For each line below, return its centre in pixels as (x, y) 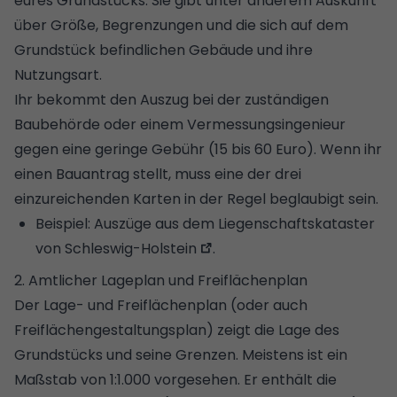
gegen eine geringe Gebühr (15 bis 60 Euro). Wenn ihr (198, 149)
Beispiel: (65, 223)
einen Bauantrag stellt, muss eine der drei (158, 174)
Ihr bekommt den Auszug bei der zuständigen (171, 99)
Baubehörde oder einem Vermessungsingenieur (180, 124)
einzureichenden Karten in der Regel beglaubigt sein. (196, 198)
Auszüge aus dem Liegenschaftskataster (234, 223)
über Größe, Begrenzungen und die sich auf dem (181, 25)
